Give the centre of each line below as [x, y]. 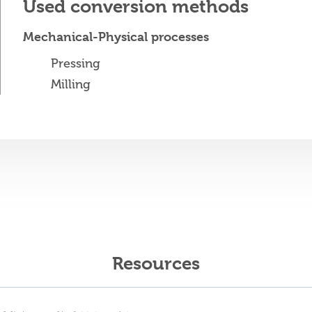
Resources [156, 263]
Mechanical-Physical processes [116, 36]
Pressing [76, 63]
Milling [71, 84]
